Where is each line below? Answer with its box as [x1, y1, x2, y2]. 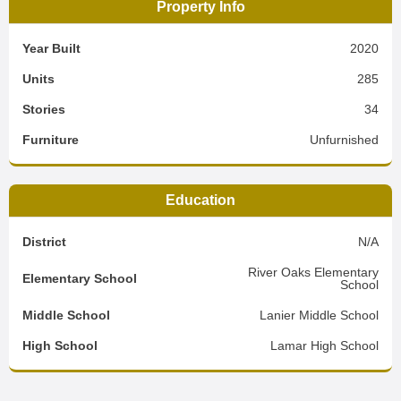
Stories [22, 102, 65, 116]
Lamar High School [270, 338, 379, 353]
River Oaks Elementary [248, 265, 379, 279]
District [22, 235, 66, 249]
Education [166, 192, 235, 208]
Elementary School [22, 271, 137, 286]
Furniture [22, 132, 79, 147]
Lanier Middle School [260, 308, 379, 322]
